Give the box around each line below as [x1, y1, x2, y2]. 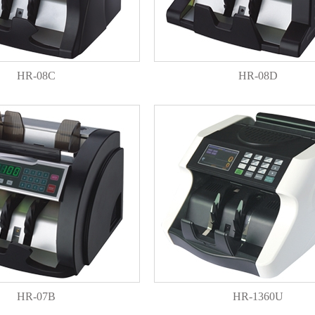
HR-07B [17, 290, 56, 302]
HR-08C [17, 70, 56, 82]
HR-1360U [232, 290, 283, 302]
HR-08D [238, 70, 278, 82]
